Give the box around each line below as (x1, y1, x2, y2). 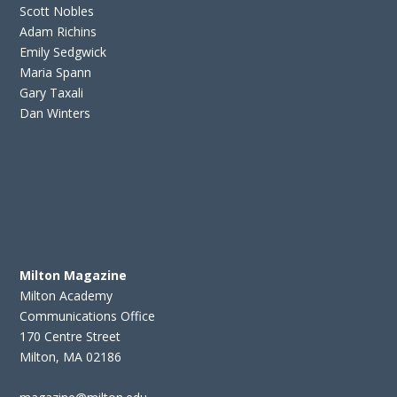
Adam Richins (19, 23, 97, 41)
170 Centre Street (19, 328, 121, 346)
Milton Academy (19, 287, 113, 305)
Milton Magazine (19, 267, 128, 284)
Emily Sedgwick (19, 43, 107, 61)
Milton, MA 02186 (19, 348, 122, 366)
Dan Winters (19, 105, 91, 122)
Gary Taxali (19, 84, 84, 102)
